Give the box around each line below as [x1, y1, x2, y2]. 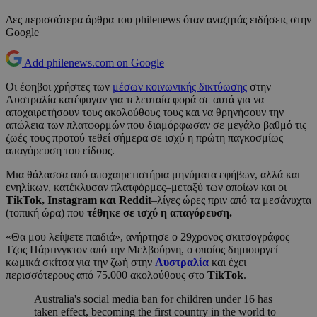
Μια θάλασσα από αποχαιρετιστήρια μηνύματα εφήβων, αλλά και [6, 168, 300, 181]
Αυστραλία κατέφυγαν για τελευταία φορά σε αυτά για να [6, 93, 264, 106]
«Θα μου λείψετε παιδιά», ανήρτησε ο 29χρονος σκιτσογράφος [6, 231, 289, 243]
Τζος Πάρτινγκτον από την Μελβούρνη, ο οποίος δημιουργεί [6, 243, 278, 256]
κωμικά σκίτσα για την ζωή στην [6, 256, 155, 269]
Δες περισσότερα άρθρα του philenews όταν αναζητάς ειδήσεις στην [6, 13, 311, 26]
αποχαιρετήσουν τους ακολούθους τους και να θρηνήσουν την [6, 106, 284, 119]
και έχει [212, 256, 246, 269]
